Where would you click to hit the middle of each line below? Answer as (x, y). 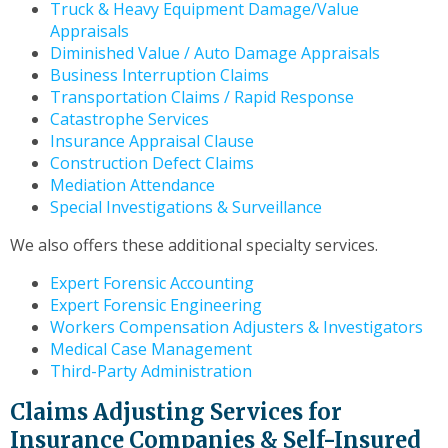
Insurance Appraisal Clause (152, 141)
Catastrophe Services (129, 119)
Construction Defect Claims (152, 163)
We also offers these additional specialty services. (194, 245)
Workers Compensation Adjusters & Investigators (236, 327)
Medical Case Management (151, 349)
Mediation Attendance (132, 185)
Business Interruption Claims (159, 75)
